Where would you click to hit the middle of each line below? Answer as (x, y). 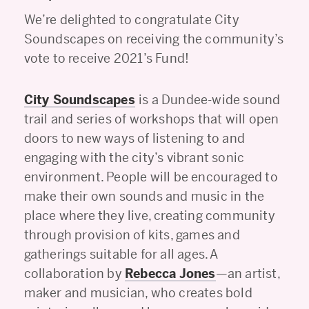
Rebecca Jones (170, 273)
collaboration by (74, 273)
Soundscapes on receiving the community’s (154, 39)
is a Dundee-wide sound (210, 99)
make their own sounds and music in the (144, 196)
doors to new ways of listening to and (134, 138)
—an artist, (248, 273)
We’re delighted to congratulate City (131, 19)
